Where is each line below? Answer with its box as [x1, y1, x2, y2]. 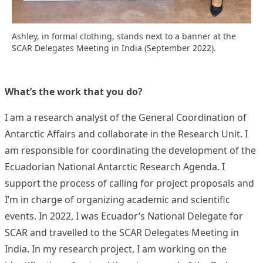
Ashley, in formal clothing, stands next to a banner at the [12, 31, 236, 42]
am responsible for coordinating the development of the [5, 144, 256, 157]
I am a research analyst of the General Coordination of [5, 111, 247, 124]
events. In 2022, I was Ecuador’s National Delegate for [5, 210, 243, 223]
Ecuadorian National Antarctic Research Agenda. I [5, 160, 225, 174]
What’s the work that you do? [5, 85, 143, 99]
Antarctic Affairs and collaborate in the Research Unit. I [5, 127, 248, 141]
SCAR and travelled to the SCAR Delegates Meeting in [5, 226, 239, 240]
